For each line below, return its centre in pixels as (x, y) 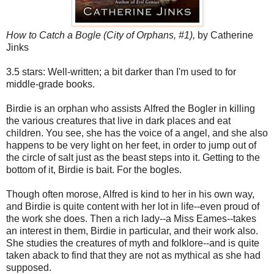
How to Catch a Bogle (54, 35)
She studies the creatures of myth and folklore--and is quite (133, 243)
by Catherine (224, 35)
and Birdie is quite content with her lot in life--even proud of (133, 206)
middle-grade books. (50, 84)
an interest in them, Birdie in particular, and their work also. (132, 231)
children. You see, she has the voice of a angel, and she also (137, 133)
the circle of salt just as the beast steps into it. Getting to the (133, 157)
